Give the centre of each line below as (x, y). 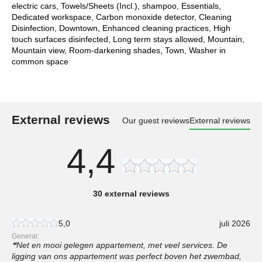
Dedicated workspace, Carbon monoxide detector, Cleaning (122, 17)
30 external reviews (131, 193)
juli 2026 (235, 223)
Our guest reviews (156, 120)
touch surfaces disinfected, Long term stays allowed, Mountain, (128, 39)
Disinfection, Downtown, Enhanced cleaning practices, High (121, 28)
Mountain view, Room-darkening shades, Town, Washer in (119, 50)
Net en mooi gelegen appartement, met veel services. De (122, 245)
